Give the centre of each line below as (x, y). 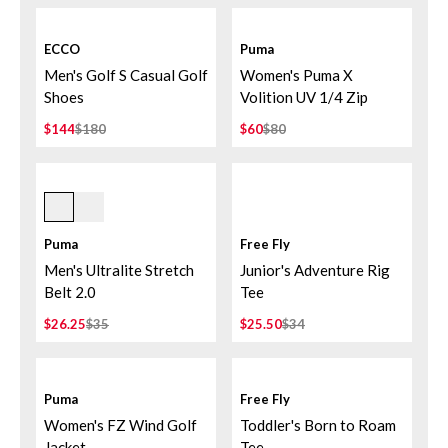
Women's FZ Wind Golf (120, 425)
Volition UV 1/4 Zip (304, 97)
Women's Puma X (296, 75)
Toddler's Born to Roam (318, 425)
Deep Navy (81, 198)
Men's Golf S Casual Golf (126, 75)
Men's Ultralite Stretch (119, 270)
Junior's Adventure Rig (315, 270)
